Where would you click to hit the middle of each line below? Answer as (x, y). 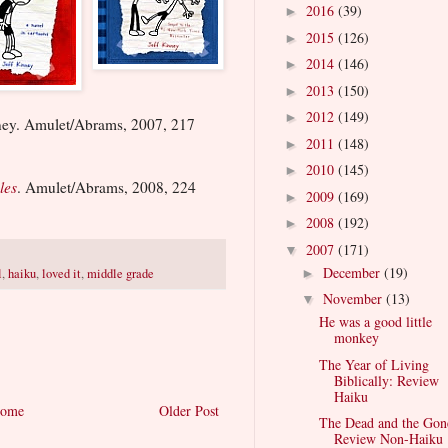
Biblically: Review (386, 380)
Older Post (189, 410)
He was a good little (375, 322)
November (354, 299)
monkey (356, 338)
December (353, 272)
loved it (61, 273)
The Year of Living (373, 364)
